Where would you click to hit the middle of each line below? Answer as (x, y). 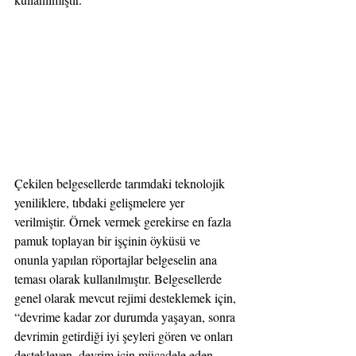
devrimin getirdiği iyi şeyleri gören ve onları (125, 336)
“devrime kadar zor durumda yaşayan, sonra (126, 317)
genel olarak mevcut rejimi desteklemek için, (127, 298)
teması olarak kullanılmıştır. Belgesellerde (120, 279)
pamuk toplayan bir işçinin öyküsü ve (109, 241)
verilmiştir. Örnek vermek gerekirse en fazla (124, 222)
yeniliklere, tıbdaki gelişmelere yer (101, 203)
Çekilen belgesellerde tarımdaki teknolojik (121, 184)
